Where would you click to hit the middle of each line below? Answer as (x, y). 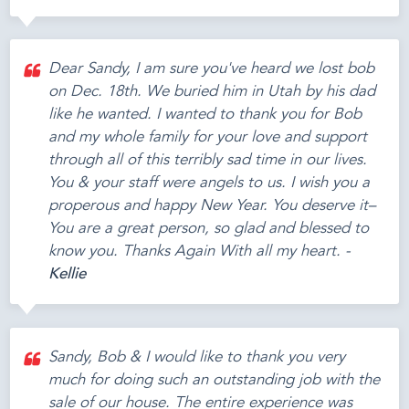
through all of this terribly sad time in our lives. (208, 161)
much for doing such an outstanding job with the (215, 380)
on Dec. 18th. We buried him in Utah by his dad (212, 92)
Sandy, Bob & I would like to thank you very (197, 357)
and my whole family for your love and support (208, 138)
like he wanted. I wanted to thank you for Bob (205, 115)
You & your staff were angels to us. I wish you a (210, 184)
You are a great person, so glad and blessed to (209, 229)
